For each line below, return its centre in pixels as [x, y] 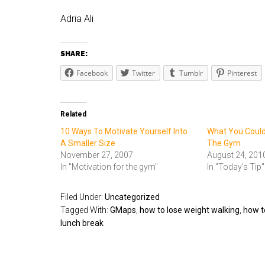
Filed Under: [83, 197]
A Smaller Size [88, 143]
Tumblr [191, 73]
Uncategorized [132, 197]
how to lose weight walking [190, 210]
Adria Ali [77, 19]
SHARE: [74, 54]
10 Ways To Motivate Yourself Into [124, 131]
